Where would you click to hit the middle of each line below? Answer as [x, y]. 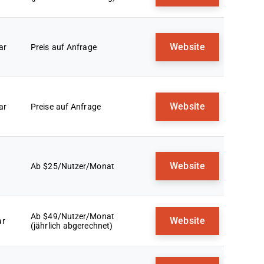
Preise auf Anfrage [66, 107]
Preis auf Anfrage [64, 47]
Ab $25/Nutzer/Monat [72, 166]
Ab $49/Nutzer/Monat [72, 216]
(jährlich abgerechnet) [72, 226]
